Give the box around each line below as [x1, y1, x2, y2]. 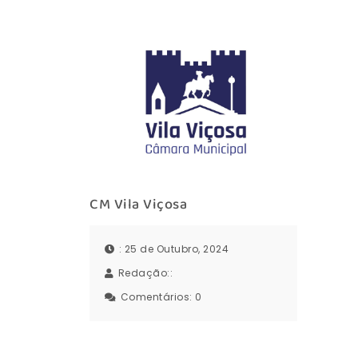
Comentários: [120, 290, 195, 304]
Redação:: [117, 266, 176, 280]
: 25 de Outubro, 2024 [118, 242, 229, 257]
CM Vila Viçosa [89, 193, 187, 216]
